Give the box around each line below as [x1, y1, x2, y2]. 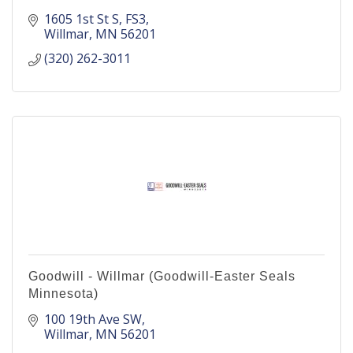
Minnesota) [28, 287, 98, 300]
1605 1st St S [44, 10, 119, 28]
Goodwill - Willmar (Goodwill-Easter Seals [28, 269, 295, 283]
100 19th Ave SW [44, 310, 142, 328]
